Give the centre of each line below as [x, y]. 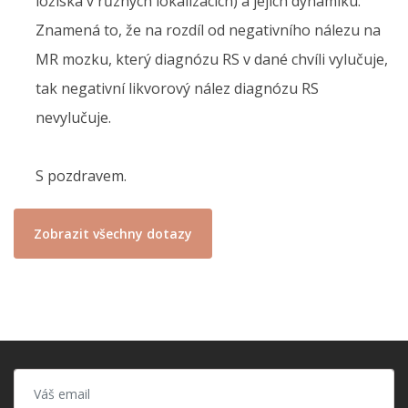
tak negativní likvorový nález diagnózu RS [177, 89]
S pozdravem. [81, 176]
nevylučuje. [73, 118]
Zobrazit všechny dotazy [112, 234]
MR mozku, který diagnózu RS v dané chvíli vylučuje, [212, 60]
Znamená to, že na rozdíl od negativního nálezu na [208, 31]
